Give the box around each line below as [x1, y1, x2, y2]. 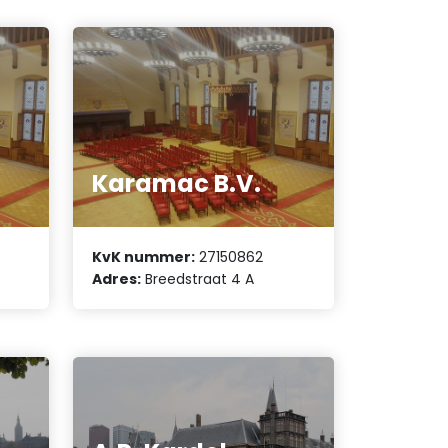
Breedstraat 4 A [141, 268, 255, 289]
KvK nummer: [92, 246, 196, 267]
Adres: [92, 268, 142, 289]
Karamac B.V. [92, 167, 262, 201]
